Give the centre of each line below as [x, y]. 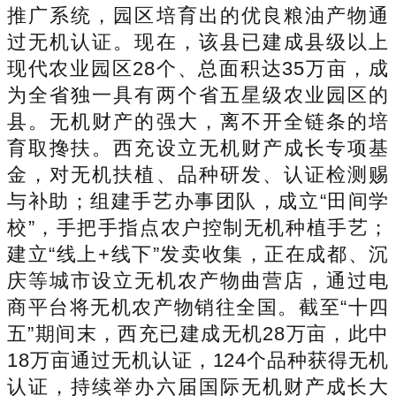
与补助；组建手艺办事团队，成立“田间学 [198, 201]
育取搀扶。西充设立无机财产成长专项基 [198, 148]
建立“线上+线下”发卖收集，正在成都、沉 [198, 254]
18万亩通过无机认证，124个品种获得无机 [198, 360]
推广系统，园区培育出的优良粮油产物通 [198, 15]
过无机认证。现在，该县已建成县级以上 [198, 42]
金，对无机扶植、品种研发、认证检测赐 [198, 174]
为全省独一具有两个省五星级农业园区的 [198, 95]
